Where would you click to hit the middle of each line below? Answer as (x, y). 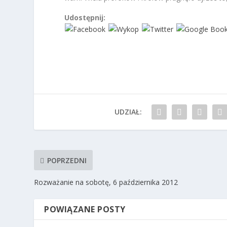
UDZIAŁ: (128, 112)
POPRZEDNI (67, 160)
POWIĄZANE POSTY (85, 210)
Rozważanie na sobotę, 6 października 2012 (106, 182)
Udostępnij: (85, 18)
